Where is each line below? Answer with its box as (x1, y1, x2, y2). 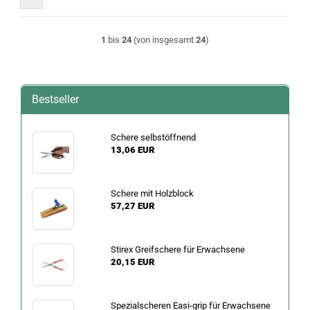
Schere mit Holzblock (110, 188, 194, 199)
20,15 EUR (110, 257, 154, 267)
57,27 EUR (110, 201, 154, 211)
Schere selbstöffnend (110, 132, 196, 143)
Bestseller (32, 93, 79, 106)
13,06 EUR (110, 145, 154, 155)
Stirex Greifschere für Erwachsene (110, 244, 245, 255)
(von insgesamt (131, 35, 196, 45)
